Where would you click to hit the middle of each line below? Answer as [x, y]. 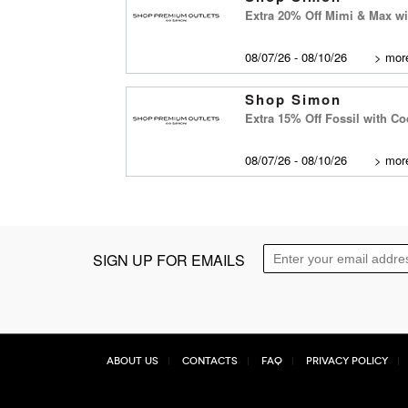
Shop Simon [293, 99]
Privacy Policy [347, 361]
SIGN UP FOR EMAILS [169, 260]
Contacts [210, 361]
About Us [133, 361]
